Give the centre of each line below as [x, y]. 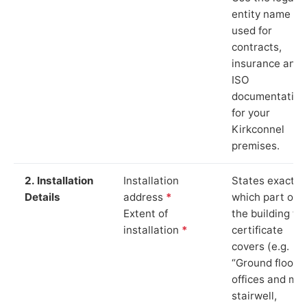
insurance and [267, 63]
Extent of [146, 213]
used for [252, 30]
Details [42, 197]
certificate [257, 230]
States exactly [267, 180]
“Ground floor [265, 262]
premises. [256, 145]
